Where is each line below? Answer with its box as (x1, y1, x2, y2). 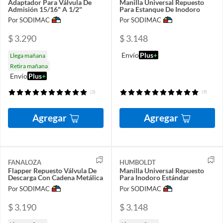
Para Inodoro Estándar (119, 173, 189, 182)
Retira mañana (10, 62, 48, 70)
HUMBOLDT (119, 158, 156, 167)
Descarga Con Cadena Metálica (8, 173, 103, 182)
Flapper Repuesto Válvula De (8, 166, 97, 175)
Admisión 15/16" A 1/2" (8, 4, 82, 13)
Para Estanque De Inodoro (119, 4, 200, 13)
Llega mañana (10, 52, 45, 60)
